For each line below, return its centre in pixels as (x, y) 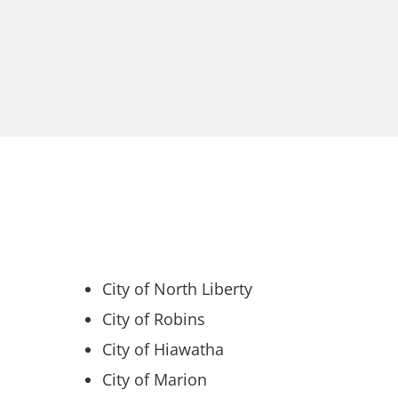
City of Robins (153, 318)
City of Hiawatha (163, 349)
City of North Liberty (177, 288)
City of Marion (154, 379)
